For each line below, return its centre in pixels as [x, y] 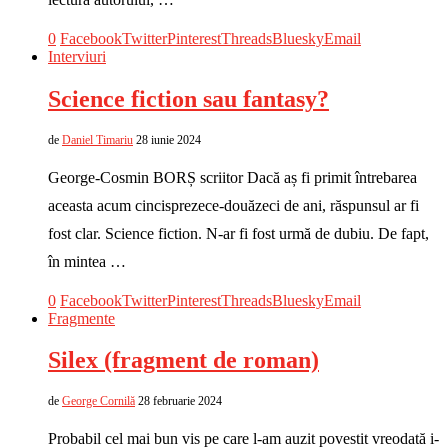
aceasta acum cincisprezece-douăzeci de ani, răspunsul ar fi [233, 205]
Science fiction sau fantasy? [188, 98]
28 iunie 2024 [168, 139]
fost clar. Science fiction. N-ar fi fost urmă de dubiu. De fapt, [238, 233]
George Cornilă [98, 401]
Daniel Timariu [97, 139]
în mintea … [87, 261]
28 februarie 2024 [180, 401]
